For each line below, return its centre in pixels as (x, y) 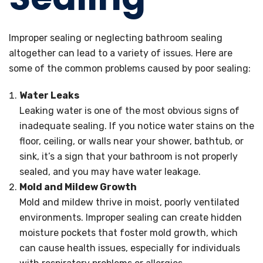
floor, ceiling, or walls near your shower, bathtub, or (131, 141)
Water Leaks (49, 95)
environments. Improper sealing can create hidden (131, 218)
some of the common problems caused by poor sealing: (130, 68)
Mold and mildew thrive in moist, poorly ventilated (129, 202)
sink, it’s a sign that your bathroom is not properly (129, 156)
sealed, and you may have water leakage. (110, 172)
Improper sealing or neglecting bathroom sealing (116, 38)
